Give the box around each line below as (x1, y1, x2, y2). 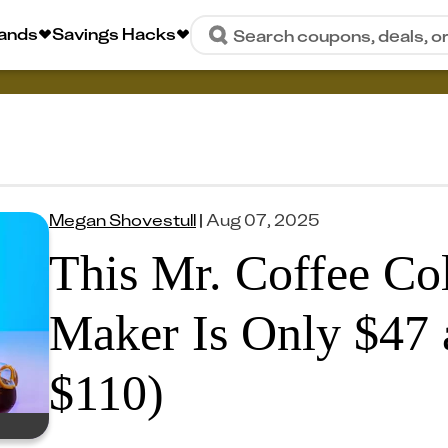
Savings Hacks (52, 22, 176, 44)
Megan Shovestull (49, 209, 196, 230)
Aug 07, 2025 (206, 209, 320, 230)
